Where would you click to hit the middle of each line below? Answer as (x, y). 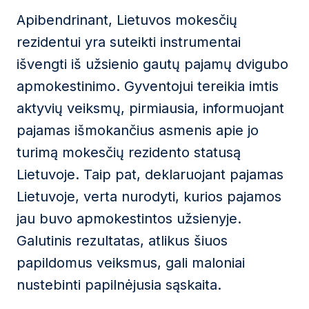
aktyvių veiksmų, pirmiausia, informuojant (150, 108)
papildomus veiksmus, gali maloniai (131, 263)
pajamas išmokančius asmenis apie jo (138, 130)
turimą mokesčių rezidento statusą (129, 152)
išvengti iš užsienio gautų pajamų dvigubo (152, 64)
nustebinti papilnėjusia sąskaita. (119, 285)
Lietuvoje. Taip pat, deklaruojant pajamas (150, 175)
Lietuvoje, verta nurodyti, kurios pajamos (149, 197)
